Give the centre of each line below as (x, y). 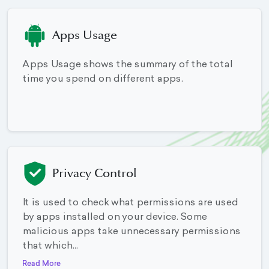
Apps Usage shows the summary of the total (127, 65)
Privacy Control (95, 174)
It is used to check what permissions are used (130, 203)
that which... (50, 246)
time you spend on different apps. (102, 80)
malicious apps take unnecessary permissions (131, 232)
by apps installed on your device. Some (114, 218)
